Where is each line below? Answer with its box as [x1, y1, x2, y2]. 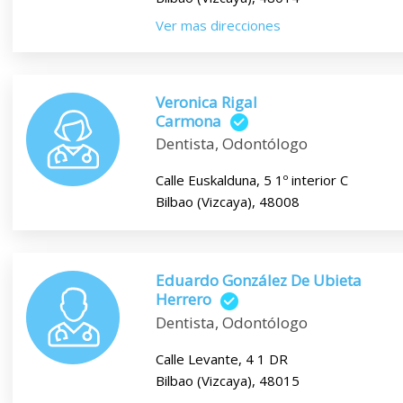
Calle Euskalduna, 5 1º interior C [155, 171, 348, 190]
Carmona [155, 110, 221, 131]
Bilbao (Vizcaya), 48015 [155, 371, 300, 390]
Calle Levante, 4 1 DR [155, 349, 288, 368]
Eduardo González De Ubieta [155, 270, 362, 291]
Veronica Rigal [155, 91, 257, 112]
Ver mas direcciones [155, 15, 281, 34]
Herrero [155, 289, 211, 310]
